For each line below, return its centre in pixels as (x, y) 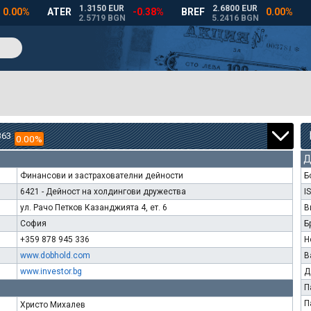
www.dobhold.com (55, 255)
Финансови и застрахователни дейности (102, 176)
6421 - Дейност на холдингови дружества (103, 192)
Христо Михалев (53, 305)
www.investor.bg (51, 271)
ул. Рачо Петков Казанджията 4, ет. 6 (94, 208)
